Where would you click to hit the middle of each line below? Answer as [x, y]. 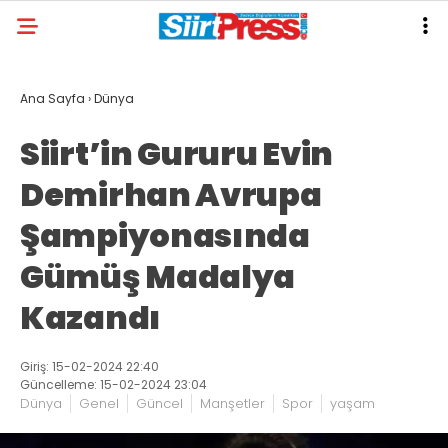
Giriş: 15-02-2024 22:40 [89, 366]
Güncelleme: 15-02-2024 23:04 [113, 384]
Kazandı [90, 317]
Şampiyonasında [165, 235]
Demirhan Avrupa [171, 194]
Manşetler [232, 403]
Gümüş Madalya [158, 276]
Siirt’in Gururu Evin [176, 153]
